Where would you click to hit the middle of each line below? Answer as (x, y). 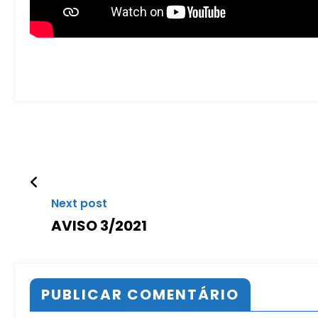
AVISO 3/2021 (99, 226)
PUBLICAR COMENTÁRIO (140, 295)
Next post (79, 204)
